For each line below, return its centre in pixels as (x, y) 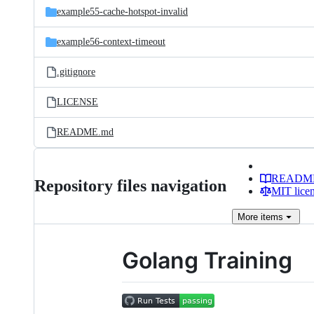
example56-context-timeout (111, 42)
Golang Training (207, 260)
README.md (85, 132)
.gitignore (76, 72)
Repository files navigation (130, 186)
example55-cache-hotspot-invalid (122, 12)
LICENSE (77, 102)
